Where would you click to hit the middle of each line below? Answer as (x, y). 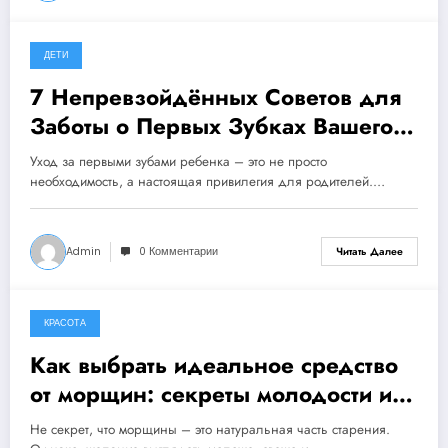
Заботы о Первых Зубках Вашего (211, 125)
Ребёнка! (80, 154)
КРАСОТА (65, 322)
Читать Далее (369, 252)
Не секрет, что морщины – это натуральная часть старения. (210, 429)
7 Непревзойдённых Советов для (215, 96)
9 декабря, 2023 (95, 335)
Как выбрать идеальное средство (214, 364)
